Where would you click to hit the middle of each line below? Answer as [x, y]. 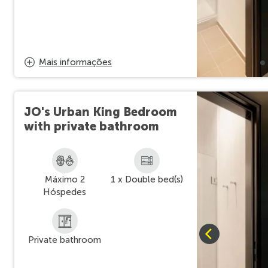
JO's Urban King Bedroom [100, 112]
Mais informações [75, 62]
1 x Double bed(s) [147, 179]
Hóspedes [65, 192]
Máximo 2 [65, 179]
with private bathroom [92, 126]
